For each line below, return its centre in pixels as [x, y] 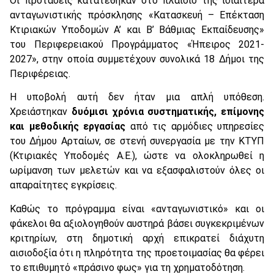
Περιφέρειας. [40, 73]
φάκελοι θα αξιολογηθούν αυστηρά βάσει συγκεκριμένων [137, 223]
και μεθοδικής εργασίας [68, 127]
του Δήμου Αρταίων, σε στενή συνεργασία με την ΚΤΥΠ [137, 141]
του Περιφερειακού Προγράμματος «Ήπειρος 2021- [137, 44]
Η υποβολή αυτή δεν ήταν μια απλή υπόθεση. [137, 97]
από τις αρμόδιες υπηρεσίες [195, 127]
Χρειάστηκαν [41, 112]
